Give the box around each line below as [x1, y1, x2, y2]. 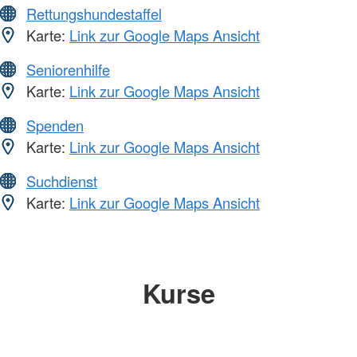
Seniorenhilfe [26, 59, 110, 80]
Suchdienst [26, 171, 97, 192]
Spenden [26, 115, 84, 136]
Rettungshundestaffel [26, 3, 162, 25]
